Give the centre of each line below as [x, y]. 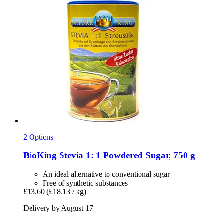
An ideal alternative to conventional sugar [106, 174]
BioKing [40, 155]
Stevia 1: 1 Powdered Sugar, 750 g [126, 155]
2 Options [38, 137]
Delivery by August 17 [58, 208]
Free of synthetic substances [85, 183]
